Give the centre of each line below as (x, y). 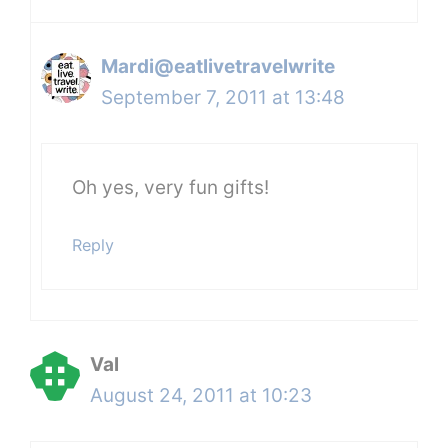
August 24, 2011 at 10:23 (201, 395)
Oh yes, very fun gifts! (170, 188)
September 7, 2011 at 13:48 (223, 97)
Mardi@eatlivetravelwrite (218, 66)
